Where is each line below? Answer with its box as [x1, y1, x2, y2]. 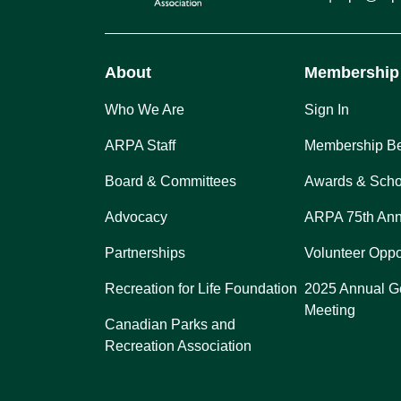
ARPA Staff [105, 137, 175, 153]
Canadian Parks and [105, 316, 235, 332]
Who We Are [105, 101, 184, 117]
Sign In [304, 101, 350, 117]
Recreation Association [105, 337, 252, 354]
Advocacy [105, 209, 167, 225]
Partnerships [105, 244, 185, 260]
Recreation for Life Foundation [105, 280, 297, 296]
